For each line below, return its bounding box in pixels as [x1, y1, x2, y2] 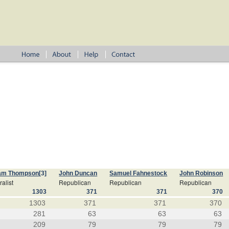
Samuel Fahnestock [109, 170, 168, 177]
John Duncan [59, 170, 98, 177]
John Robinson [179, 170, 223, 177]
